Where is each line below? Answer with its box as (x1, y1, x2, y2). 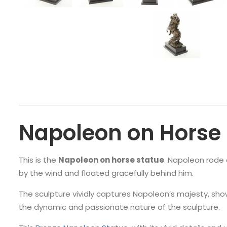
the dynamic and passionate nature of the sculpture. (19, 202, 220, 212)
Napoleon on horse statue (58, 155, 164, 165)
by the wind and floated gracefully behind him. (19, 168, 194, 178)
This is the (19, 155, 58, 165)
